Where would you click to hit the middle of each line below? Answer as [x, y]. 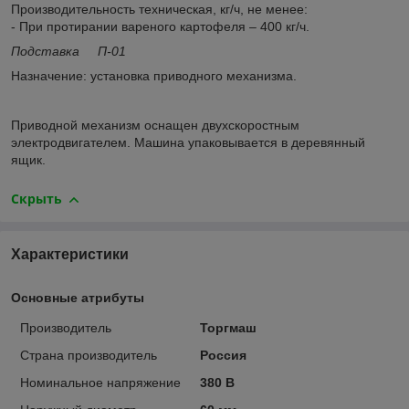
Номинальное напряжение [100, 382]
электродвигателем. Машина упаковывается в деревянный [188, 142]
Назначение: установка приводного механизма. [154, 75]
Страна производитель [89, 355]
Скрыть [37, 198]
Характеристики [70, 254]
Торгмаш [228, 327]
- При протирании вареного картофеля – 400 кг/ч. [160, 26]
